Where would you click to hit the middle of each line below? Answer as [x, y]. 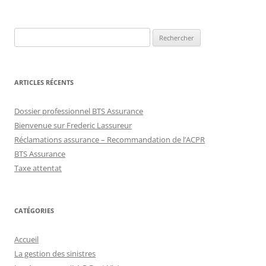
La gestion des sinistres [55, 253]
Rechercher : [35, 34]
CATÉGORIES [34, 210]
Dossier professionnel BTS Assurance [79, 111]
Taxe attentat [38, 168]
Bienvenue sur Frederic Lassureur [73, 125]
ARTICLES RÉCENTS [44, 82]
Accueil [26, 239]
